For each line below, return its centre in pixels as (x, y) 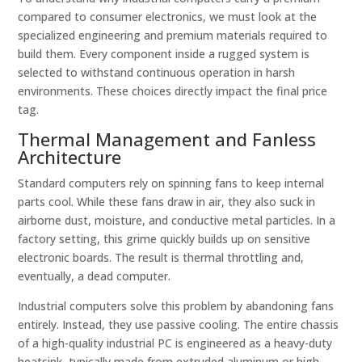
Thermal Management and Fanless (167, 139)
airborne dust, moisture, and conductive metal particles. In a (177, 220)
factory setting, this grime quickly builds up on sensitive (164, 239)
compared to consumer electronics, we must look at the (168, 17)
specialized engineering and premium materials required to (173, 35)
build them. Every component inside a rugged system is (164, 54)
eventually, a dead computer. (95, 276)
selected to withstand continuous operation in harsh (157, 72)
